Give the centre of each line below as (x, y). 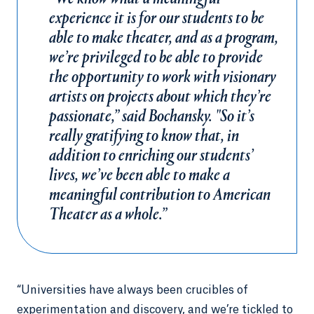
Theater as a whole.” (108, 215)
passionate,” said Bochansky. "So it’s (152, 117)
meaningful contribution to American (160, 196)
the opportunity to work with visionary (163, 78)
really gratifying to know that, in (144, 137)
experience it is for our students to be (157, 19)
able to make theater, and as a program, (164, 39)
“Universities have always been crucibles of (132, 290)
